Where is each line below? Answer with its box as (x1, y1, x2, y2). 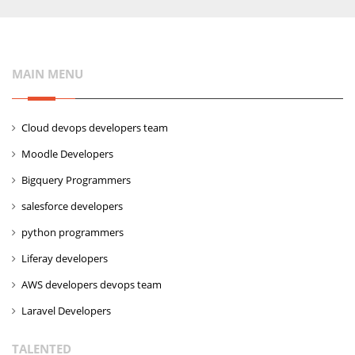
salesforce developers (21, 199, 123, 213)
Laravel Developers (21, 303, 111, 318)
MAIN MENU (12, 66, 83, 82)
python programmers (21, 225, 124, 239)
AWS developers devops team (21, 277, 162, 292)
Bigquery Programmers (21, 173, 131, 187)
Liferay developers (21, 251, 108, 265)
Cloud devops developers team (21, 120, 168, 135)
